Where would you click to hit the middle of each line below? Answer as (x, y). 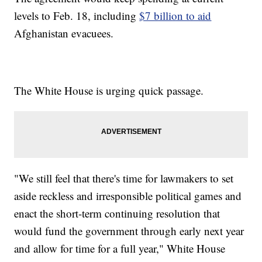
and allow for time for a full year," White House (120, 249)
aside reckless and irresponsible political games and (128, 196)
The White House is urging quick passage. (109, 91)
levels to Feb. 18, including (77, 16)
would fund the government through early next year (129, 231)
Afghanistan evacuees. (64, 33)
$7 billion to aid (175, 16)
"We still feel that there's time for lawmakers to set (124, 178)
